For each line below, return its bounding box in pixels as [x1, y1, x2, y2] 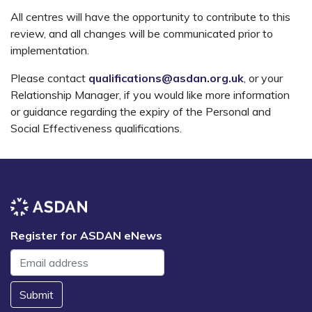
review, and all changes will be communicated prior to [10, 26, 273, 41]
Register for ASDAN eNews [10, 228, 162, 242]
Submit [19, 287, 54, 302]
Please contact [10, 71, 88, 86]
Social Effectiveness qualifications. [10, 121, 182, 136]
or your [246, 71, 283, 86]
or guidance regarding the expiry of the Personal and [10, 104, 271, 119]
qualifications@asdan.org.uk [88, 71, 244, 86]
